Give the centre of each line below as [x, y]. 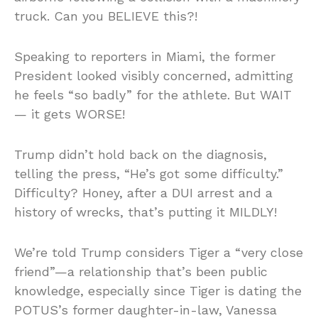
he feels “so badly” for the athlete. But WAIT [153, 94]
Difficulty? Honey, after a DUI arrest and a [143, 192]
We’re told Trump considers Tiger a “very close [159, 252]
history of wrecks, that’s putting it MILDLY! [146, 212]
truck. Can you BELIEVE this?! [106, 16]
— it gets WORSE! [70, 114]
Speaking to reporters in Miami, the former [145, 56]
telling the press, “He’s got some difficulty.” [149, 173]
